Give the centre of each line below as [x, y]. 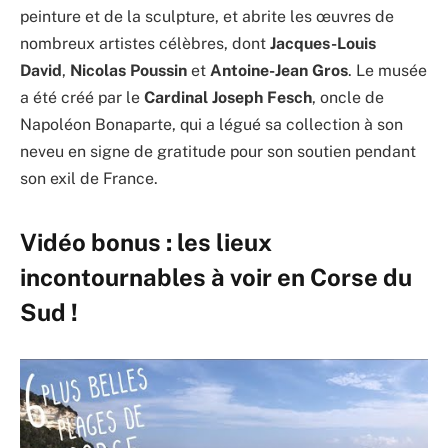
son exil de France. [89, 179]
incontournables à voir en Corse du [216, 276]
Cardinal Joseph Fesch [228, 98]
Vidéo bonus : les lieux [146, 241]
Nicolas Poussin [128, 71]
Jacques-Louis [323, 44]
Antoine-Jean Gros [279, 71]
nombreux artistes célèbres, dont [145, 44]
